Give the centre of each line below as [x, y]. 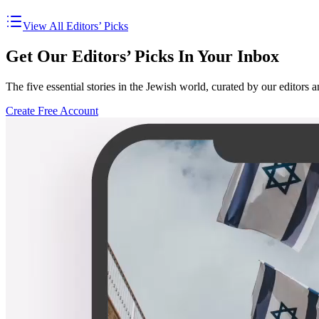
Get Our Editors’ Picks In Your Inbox [142, 57]
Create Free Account [52, 111]
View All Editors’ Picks [75, 26]
